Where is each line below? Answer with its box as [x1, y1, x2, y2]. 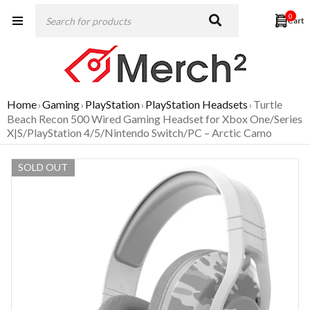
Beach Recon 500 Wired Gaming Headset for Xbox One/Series [7, 112, 302, 125]
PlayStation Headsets [145, 98, 248, 111]
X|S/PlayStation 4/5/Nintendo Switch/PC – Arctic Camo [7, 126, 272, 139]
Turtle [253, 98, 282, 111]
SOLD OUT [18, 161, 68, 173]
